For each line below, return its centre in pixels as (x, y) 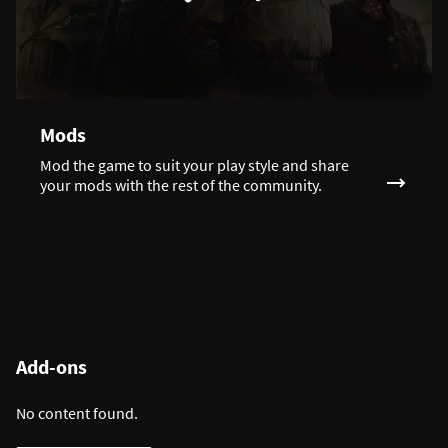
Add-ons (51, 366)
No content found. (77, 412)
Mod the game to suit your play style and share (194, 164)
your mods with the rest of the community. (181, 184)
